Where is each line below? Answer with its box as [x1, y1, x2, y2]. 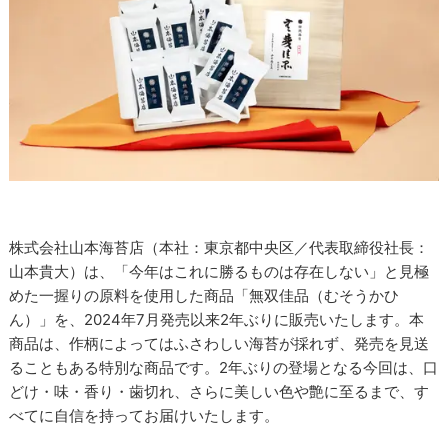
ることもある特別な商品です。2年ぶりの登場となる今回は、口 [9, 358, 439, 378]
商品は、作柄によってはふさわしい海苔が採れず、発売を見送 [9, 334, 430, 354]
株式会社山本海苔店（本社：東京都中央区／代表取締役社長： [9, 238, 430, 258]
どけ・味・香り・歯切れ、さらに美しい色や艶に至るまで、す [9, 382, 430, 402]
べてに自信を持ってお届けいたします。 [9, 406, 280, 426]
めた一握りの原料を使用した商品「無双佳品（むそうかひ [9, 286, 400, 306]
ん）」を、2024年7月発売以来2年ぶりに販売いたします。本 [9, 310, 425, 330]
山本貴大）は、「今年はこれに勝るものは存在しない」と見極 [9, 262, 430, 282]
